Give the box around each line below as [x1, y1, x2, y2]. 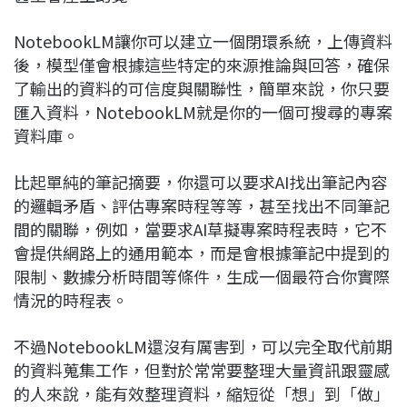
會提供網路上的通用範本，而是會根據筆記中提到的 [14, 240, 390, 264]
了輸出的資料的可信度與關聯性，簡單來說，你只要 [14, 75, 390, 100]
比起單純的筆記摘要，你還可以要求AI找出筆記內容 [14, 169, 387, 194]
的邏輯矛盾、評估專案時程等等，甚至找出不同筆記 [14, 193, 390, 217]
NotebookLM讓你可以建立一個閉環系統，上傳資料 [14, 28, 392, 53]
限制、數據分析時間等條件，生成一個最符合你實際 [14, 263, 390, 288]
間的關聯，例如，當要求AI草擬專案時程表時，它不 [14, 216, 387, 241]
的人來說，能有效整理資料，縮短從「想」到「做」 [14, 381, 390, 405]
